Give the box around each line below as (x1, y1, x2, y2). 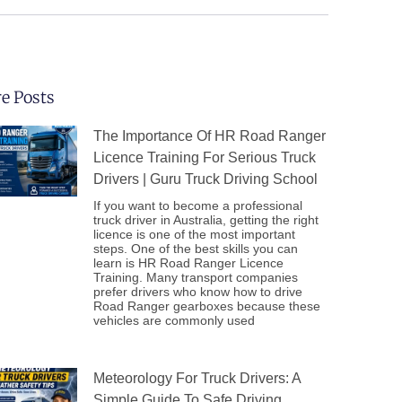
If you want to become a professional (93, 198, 302, 213)
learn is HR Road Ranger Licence (93, 256, 284, 270)
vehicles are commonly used (93, 313, 255, 328)
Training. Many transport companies (93, 270, 298, 284)
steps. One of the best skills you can (93, 241, 298, 256)
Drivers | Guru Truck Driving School (93, 171, 318, 187)
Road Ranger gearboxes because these (93, 299, 320, 313)
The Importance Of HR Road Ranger (93, 128, 326, 144)
